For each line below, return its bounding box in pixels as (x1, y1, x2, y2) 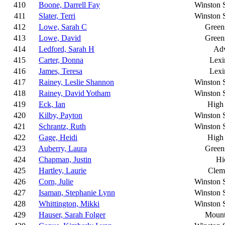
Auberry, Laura (38, 144, 87, 153)
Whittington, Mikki (39, 199, 99, 208)
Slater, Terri (39, 12, 75, 20)
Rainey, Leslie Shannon (39, 78, 114, 86)
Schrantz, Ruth (39, 122, 86, 131)
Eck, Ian (39, 100, 65, 108)
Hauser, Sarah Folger (39, 210, 105, 219)
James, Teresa (39, 67, 82, 75)
